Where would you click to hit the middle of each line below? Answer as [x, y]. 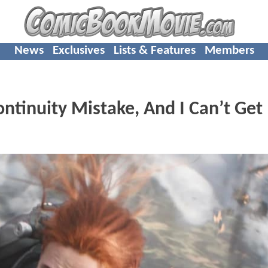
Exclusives [78, 50]
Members [229, 50]
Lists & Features [154, 50]
